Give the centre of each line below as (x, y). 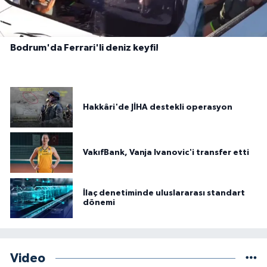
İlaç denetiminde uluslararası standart (164, 193)
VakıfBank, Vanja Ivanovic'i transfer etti (166, 153)
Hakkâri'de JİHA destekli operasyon (158, 108)
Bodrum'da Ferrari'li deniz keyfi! (84, 47)
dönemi (99, 203)
